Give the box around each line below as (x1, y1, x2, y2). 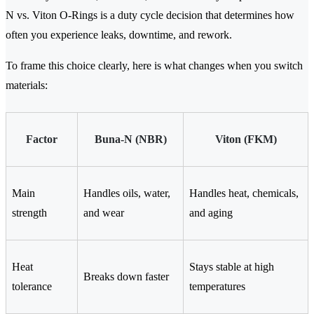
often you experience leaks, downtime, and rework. (6, 29, 232, 41)
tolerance (12, 280, 52, 293)
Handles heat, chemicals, (189, 187, 299, 200)
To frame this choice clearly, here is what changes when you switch (6, 60, 303, 72)
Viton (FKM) (214, 133, 277, 146)
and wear (83, 207, 124, 219)
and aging (189, 207, 233, 219)
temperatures (189, 280, 245, 293)
